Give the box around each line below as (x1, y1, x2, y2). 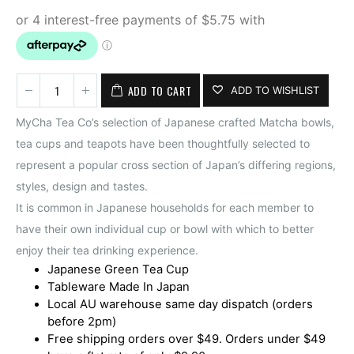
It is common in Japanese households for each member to (16, 201, 314, 214)
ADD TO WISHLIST (231, 84, 320, 96)
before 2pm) (47, 314, 116, 329)
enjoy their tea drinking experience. (16, 243, 198, 257)
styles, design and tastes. (16, 179, 148, 193)
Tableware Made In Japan (47, 280, 190, 294)
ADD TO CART (127, 81, 192, 99)
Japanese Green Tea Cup (47, 262, 189, 277)
